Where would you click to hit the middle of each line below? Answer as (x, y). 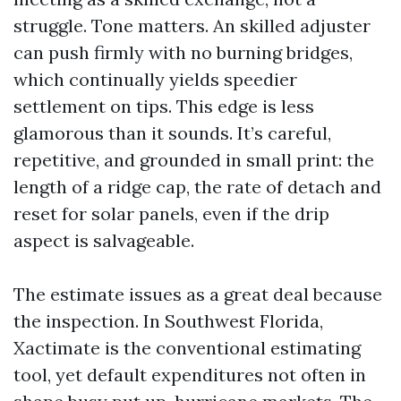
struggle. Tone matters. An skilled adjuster (192, 26)
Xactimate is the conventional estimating (187, 348)
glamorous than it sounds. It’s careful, (172, 133)
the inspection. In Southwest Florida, (168, 321)
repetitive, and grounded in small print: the (194, 160)
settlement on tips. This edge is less (164, 106)
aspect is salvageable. (104, 240)
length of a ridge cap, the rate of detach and (197, 187)
